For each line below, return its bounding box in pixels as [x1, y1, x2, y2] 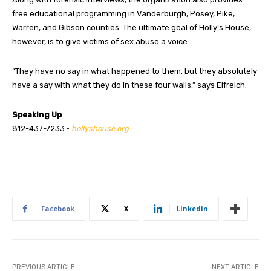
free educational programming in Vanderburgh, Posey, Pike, [12, 9, 235, 19]
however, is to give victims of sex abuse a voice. [12, 37, 189, 47]
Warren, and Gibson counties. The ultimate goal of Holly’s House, [12, 23, 251, 33]
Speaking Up [12, 110, 62, 120]
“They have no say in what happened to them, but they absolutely [12, 67, 257, 76]
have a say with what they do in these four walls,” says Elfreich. [12, 80, 247, 90]
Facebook [41, 204, 74, 214]
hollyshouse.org [71, 124, 129, 134]
